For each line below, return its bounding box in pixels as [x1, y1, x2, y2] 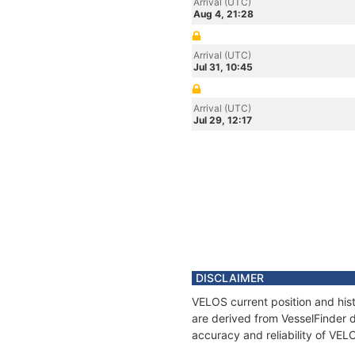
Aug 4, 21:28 [193, 8, 254, 20]
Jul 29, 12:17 [193, 114, 252, 126]
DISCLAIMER [196, 271, 264, 284]
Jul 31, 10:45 [193, 61, 253, 73]
